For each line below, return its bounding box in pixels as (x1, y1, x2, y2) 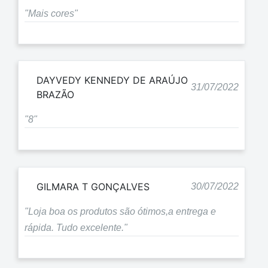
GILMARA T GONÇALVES (36, 180, 150, 193)
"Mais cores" (25, 8, 78, 19)
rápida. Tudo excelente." (25, 222, 127, 233)
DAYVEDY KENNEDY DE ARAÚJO (36, 74, 188, 87)
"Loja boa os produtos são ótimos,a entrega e (25, 206, 216, 217)
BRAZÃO (36, 89, 74, 101)
